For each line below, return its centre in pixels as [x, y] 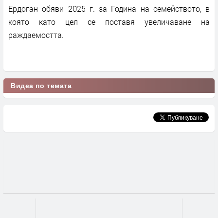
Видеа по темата [41, 85]
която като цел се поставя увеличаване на [109, 21]
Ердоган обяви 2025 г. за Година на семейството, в [109, 8]
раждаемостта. [36, 35]
